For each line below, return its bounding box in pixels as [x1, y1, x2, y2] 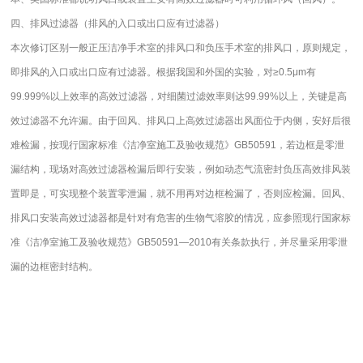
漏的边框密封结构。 [11, 260, 99, 272]
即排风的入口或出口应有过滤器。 [11, 66, 157, 78]
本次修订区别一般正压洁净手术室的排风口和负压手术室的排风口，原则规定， [11, 41, 352, 53]
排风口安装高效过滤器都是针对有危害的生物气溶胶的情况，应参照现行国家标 [11, 211, 352, 224]
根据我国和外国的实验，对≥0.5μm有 [156, 66, 317, 78]
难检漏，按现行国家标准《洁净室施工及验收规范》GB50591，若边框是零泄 [11, 139, 345, 151]
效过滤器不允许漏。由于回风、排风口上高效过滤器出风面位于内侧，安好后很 [11, 114, 352, 126]
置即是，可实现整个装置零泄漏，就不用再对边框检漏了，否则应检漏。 [11, 187, 322, 199]
